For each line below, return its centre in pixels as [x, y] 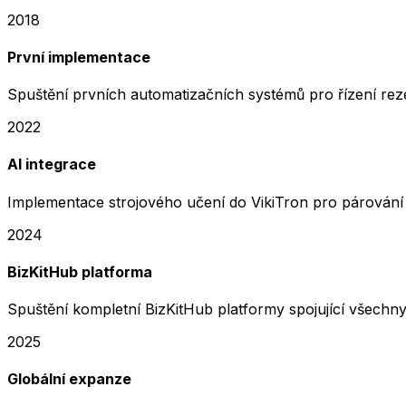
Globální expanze [69, 379]
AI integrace [52, 164]
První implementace [79, 57]
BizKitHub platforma [80, 271]
